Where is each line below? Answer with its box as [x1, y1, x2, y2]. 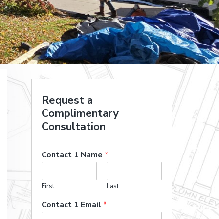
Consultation [42, 119, 106, 134]
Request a [42, 93, 93, 108]
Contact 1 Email [42, 199, 103, 210]
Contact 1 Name [42, 150, 105, 160]
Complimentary [42, 106, 119, 121]
